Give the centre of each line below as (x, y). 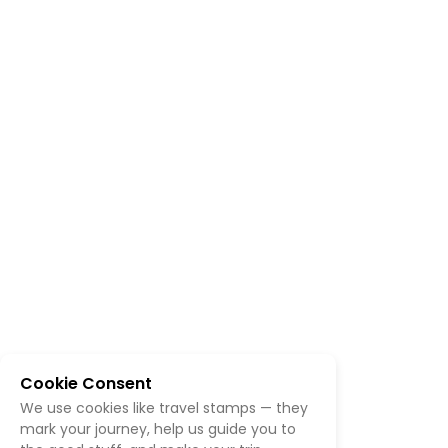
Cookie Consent (86, 384)
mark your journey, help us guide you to (158, 429)
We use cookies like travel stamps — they (164, 408)
